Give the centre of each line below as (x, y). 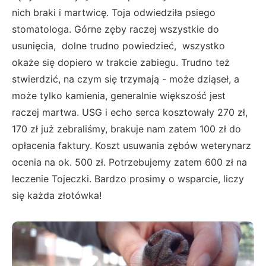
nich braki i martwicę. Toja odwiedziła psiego (114, 13)
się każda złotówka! (58, 196)
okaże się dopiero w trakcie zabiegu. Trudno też (121, 63)
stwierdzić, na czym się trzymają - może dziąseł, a (126, 79)
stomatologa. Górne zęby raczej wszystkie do (115, 29)
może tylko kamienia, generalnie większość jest (119, 96)
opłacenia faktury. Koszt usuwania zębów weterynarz (132, 146)
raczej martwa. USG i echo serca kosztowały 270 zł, (130, 113)
